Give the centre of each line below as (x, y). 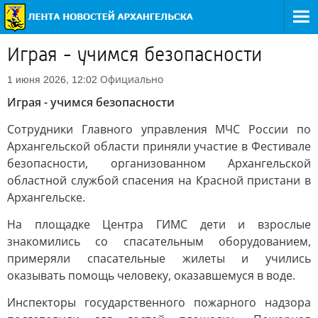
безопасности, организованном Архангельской (159, 163)
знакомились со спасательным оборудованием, (159, 241)
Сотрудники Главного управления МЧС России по (159, 129)
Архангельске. (46, 197)
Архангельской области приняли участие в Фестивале (159, 146)
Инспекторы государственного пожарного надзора (159, 302)
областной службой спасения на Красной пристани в (159, 180)
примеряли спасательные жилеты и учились (159, 258)
